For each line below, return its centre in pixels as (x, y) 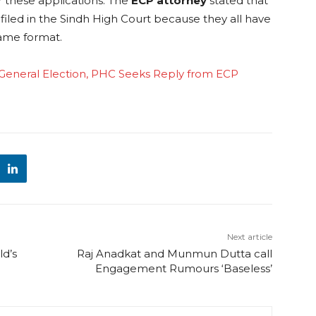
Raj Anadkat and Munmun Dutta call (174, 254)
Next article (249, 237)
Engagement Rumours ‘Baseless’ (183, 269)
